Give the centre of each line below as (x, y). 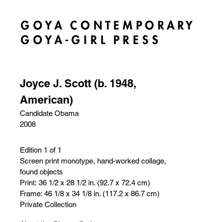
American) (46, 100)
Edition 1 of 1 (41, 150)
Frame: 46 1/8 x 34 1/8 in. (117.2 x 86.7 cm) (90, 194)
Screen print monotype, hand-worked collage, (93, 161)
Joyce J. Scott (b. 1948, (78, 83)
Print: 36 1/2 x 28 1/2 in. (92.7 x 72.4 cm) (85, 183)
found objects (41, 172)
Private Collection (48, 204)
